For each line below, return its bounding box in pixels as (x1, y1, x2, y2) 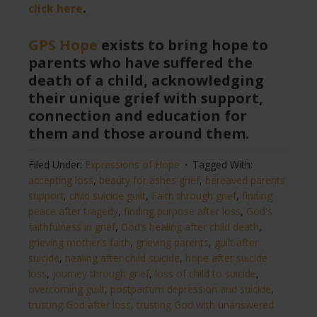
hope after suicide (185, 251, 267, 265)
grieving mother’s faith (28, 236, 130, 250)
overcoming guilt (28, 282, 105, 296)
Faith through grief (151, 189, 236, 203)
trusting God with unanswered (137, 298, 274, 312)
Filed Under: (28, 158, 85, 172)
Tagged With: (192, 158, 253, 172)
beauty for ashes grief (99, 173, 200, 188)
